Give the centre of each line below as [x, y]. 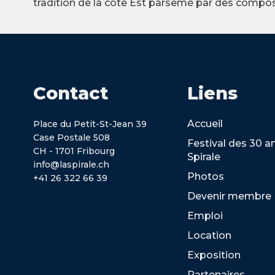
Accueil [205, 123]
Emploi [205, 215]
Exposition [214, 255]
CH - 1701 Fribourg [74, 151]
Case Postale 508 [71, 137]
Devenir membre [230, 196]
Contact [70, 93]
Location [210, 235]
